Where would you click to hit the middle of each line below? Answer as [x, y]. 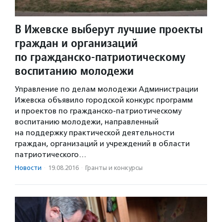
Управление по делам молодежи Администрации [107, 89]
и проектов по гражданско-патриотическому [98, 111]
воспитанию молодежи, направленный [87, 122]
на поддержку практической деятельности [95, 133]
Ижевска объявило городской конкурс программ [104, 100]
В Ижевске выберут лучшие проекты [109, 29]
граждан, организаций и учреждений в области [102, 143]
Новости [28, 167]
